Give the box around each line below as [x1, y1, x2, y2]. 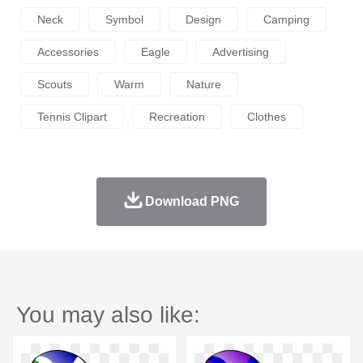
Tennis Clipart [37, 110, 107, 124]
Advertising [212, 45, 269, 59]
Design [186, 13, 221, 27]
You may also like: [16, 302, 200, 328]
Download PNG [144, 194, 239, 209]
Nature [186, 78, 221, 92]
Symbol [105, 13, 143, 27]
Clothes [247, 110, 286, 124]
